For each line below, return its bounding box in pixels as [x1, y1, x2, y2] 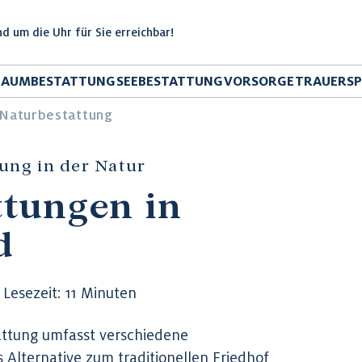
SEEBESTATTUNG [116, 72, 223, 90]
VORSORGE [224, 72, 294, 90]
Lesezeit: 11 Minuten [3, 283, 137, 302]
